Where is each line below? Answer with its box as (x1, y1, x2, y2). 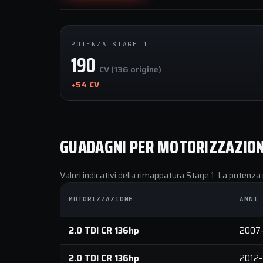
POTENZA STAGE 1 (71, 40, 149, 48)
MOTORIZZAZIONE (69, 195, 134, 203)
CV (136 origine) (99, 63, 161, 76)
